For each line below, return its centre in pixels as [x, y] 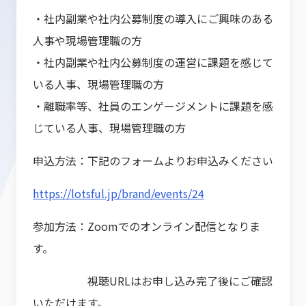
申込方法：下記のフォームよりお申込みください [153, 161]
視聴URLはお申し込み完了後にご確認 [153, 281]
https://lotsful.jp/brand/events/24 [119, 194]
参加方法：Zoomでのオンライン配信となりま [147, 226]
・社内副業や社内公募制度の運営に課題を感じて [153, 62]
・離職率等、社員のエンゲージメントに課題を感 [153, 106]
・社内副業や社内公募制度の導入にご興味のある [153, 19]
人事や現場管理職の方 [87, 41]
